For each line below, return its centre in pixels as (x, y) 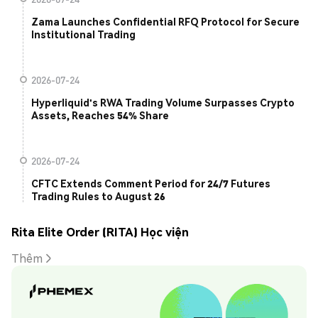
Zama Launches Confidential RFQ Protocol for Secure (165, 22)
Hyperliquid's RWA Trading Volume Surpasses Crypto (163, 103)
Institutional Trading (83, 34)
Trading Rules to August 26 (98, 196)
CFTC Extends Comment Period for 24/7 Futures (151, 183)
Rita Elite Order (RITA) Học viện (100, 231)
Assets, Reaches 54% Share (100, 115)
